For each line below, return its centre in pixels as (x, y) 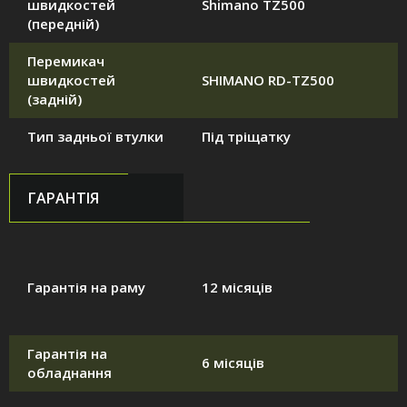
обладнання (69, 373)
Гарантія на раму (86, 288)
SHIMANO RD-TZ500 (268, 80)
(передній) (63, 24)
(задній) (55, 99)
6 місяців (233, 363)
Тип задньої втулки (95, 137)
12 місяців (237, 288)
